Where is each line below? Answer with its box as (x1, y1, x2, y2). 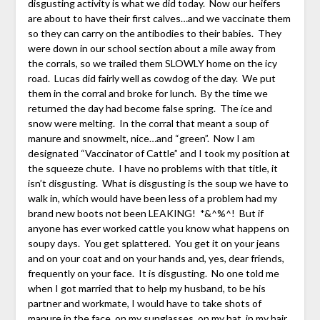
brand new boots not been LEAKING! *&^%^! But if (27, 207, 264, 220)
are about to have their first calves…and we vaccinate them (27, 12, 291, 25)
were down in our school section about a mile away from (27, 42, 276, 55)
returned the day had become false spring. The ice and (27, 102, 272, 115)
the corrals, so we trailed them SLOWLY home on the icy (27, 57, 277, 70)
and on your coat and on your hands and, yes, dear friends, (27, 252, 284, 265)
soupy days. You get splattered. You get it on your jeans (27, 237, 280, 250)
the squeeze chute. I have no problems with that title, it (27, 162, 278, 175)
